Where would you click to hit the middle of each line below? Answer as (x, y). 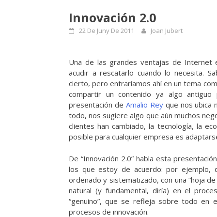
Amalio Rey (144, 105)
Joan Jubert (167, 30)
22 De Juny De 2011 (107, 30)
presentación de (97, 105)
